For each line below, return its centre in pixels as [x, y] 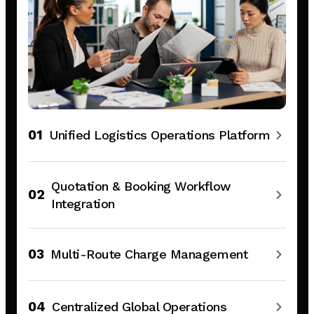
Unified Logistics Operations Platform [160, 135]
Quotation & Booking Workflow [141, 186]
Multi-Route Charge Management [149, 254]
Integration [83, 203]
